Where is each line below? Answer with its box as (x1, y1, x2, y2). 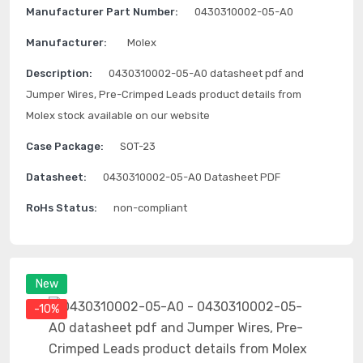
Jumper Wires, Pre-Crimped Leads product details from (26, 88, 301, 100)
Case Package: (26, 140, 104, 152)
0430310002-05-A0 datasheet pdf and (109, 67, 304, 79)
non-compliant (113, 202, 187, 214)
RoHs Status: (26, 202, 97, 214)
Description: (26, 67, 92, 79)
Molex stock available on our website (26, 109, 210, 122)
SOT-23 (120, 140, 156, 152)
